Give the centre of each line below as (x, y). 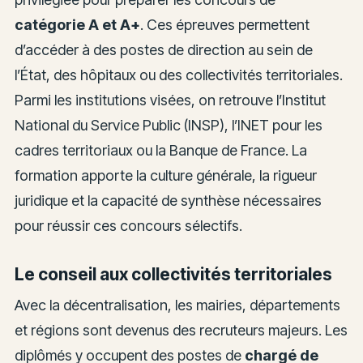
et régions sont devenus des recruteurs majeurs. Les (181, 331)
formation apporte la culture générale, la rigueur (165, 176)
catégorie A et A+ (77, 25)
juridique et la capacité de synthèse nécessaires (168, 201)
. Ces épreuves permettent (224, 25)
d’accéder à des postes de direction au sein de (163, 50)
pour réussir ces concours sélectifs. (128, 226)
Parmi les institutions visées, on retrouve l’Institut (170, 100)
